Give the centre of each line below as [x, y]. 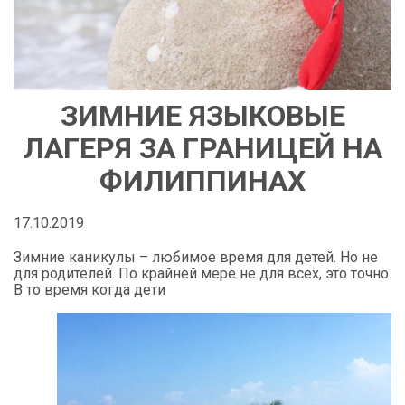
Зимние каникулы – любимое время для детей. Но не [196, 257]
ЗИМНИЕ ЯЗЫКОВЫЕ [202, 115]
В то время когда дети [91, 289]
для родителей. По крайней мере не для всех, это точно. [202, 273]
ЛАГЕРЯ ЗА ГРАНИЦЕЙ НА [202, 148]
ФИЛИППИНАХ [202, 180]
